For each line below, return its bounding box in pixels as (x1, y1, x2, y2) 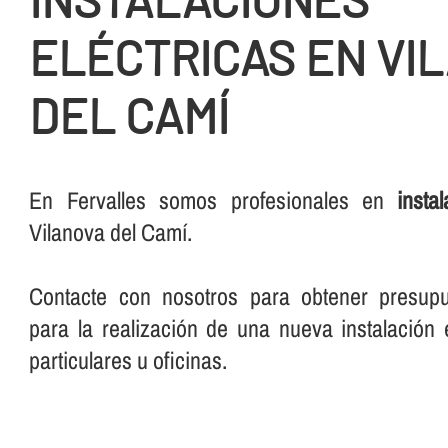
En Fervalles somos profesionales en (29, 184, 398, 216)
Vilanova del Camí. (29, 216, 193, 248)
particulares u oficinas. (29, 344, 228, 376)
